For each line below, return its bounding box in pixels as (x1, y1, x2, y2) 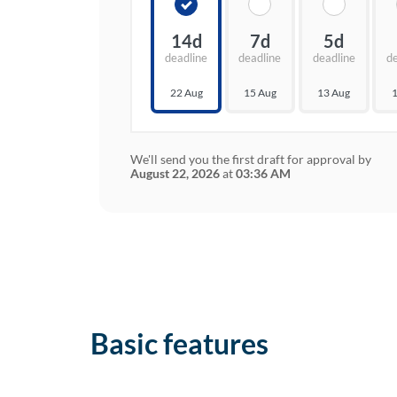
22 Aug (169, 86, 203, 100)
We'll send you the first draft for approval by (130, 152, 371, 167)
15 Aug (243, 86, 276, 100)
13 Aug (317, 86, 351, 100)
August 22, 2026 (130, 166, 220, 182)
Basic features (90, 326, 269, 362)
